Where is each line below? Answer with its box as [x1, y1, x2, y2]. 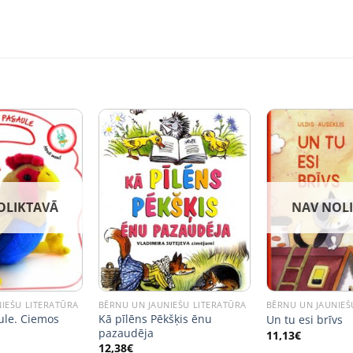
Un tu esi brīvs [266, 312, 343, 328]
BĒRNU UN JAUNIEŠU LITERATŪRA [98, 298, 247, 310]
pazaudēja [98, 325, 154, 340]
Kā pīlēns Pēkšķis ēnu [98, 310, 212, 326]
